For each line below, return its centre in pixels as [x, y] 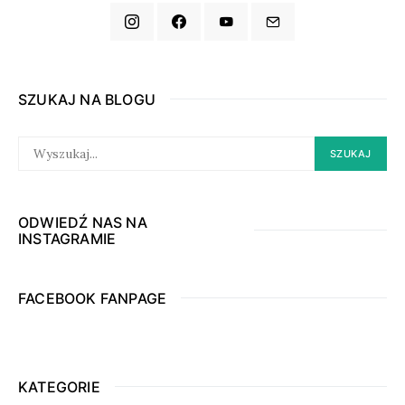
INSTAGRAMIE [67, 238]
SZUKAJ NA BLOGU [87, 99]
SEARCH [36, 142]
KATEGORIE [59, 386]
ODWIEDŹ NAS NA [83, 222]
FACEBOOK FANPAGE [93, 298]
